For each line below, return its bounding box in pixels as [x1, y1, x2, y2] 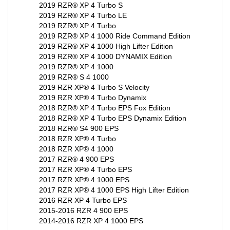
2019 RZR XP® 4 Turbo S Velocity [39, 73, 149, 82]
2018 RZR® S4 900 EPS [39, 114, 119, 123]
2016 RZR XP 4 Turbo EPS [39, 186, 127, 195]
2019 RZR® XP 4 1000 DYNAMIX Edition [39, 43, 172, 51]
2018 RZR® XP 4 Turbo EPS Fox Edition [39, 94, 170, 102]
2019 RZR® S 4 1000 [39, 63, 109, 71]
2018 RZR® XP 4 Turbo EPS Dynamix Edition [39, 104, 186, 112]
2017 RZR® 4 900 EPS [39, 145, 114, 154]
